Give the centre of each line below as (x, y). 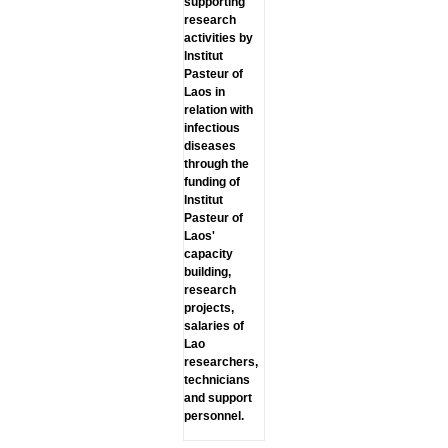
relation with (218, 110)
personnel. (213, 416)
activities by (218, 38)
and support (217, 398)
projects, (208, 308)
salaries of (213, 326)
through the (216, 164)
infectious (211, 128)
